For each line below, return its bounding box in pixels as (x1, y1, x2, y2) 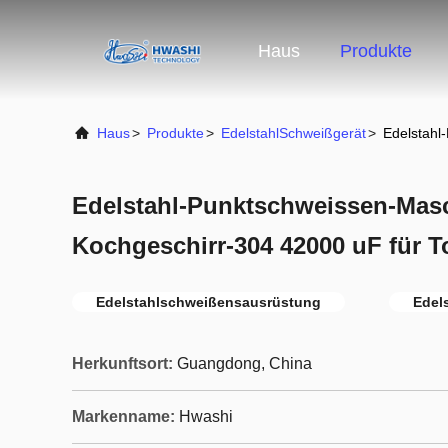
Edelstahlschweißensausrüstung (96, 294, 321, 310)
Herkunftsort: (72, 355, 173, 372)
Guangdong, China (177, 355, 312, 372)
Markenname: (72, 408, 175, 425)
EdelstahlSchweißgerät (221, 125, 366, 141)
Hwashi (179, 408, 233, 425)
